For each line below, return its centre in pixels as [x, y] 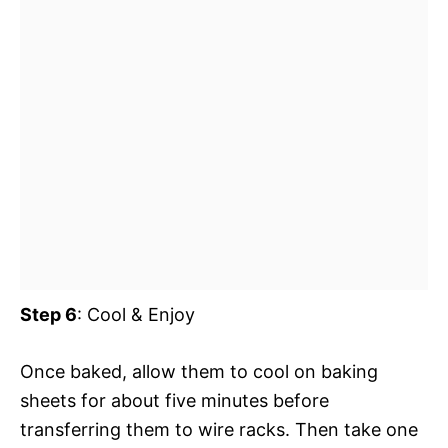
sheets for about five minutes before [174, 400]
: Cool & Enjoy [136, 314]
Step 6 [48, 314]
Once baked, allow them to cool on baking [199, 371]
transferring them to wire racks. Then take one [219, 429]
